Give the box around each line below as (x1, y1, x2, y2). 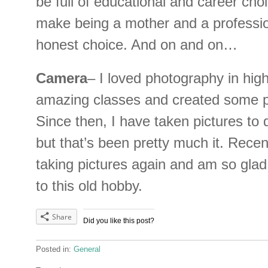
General (74, 245, 100, 254)
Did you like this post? (83, 217, 154, 226)
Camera (36, 70, 87, 87)
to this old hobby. (36, 178, 142, 194)
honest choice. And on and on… (36, 36, 237, 53)
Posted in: (36, 245, 74, 254)
